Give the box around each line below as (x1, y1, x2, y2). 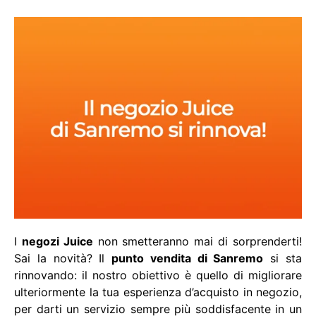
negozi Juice (21, 233, 93, 248)
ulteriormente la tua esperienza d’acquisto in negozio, (14, 284, 302, 299)
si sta (263, 250, 303, 265)
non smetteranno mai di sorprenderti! (92, 233, 303, 248)
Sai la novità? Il (14, 250, 112, 265)
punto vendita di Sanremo (111, 250, 264, 265)
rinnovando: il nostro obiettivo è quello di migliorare (14, 267, 302, 282)
